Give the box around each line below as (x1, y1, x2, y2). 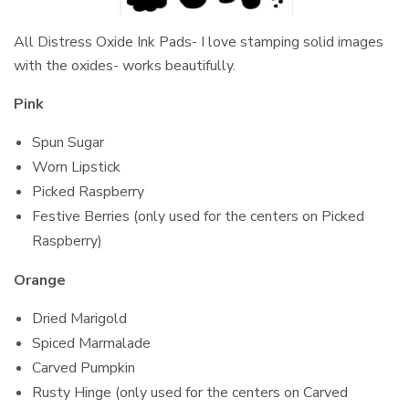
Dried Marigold (32, 308, 127, 329)
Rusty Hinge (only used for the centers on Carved (32, 382, 348, 403)
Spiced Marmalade (32, 332, 151, 353)
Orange (14, 269, 66, 290)
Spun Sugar (32, 131, 104, 152)
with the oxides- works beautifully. (14, 55, 236, 76)
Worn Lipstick (32, 156, 121, 177)
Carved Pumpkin (32, 357, 135, 378)
